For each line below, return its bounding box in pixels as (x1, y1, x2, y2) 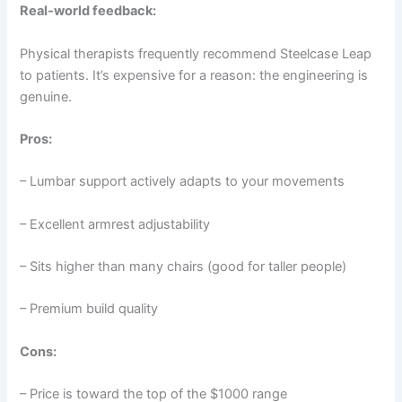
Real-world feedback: (20, 3, 157, 20)
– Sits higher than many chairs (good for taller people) (20, 258, 347, 275)
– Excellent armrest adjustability (20, 215, 211, 232)
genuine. (20, 88, 73, 105)
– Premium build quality (20, 301, 159, 318)
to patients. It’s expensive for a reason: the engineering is (20, 66, 369, 83)
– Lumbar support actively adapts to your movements (20, 173, 345, 190)
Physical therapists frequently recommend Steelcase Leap (20, 45, 372, 62)
